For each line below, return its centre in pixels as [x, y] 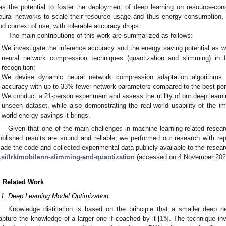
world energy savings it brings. [46, 116]
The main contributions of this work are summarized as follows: [101, 35]
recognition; [19, 68]
